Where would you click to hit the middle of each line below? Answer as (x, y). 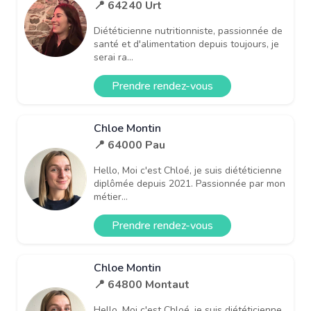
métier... (111, 196)
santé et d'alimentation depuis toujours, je (186, 44)
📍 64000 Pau (129, 145)
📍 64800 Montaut (142, 284)
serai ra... (114, 57)
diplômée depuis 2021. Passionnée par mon (190, 183)
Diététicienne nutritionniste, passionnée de (188, 31)
